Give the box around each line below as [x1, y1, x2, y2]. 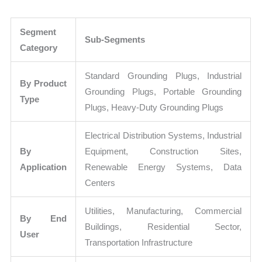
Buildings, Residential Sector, [85, 222, 242, 232]
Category [20, 43, 58, 53]
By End [20, 213, 67, 224]
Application [20, 162, 67, 173]
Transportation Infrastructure [85, 237, 193, 248]
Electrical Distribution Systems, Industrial [85, 130, 242, 141]
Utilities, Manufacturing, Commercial [85, 206, 242, 216]
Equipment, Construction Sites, [85, 146, 242, 157]
